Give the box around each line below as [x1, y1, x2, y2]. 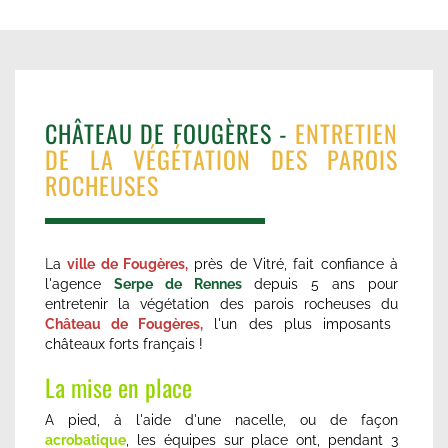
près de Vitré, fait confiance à [188, 255, 399, 272]
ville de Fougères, [67, 255, 189, 272]
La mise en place [45, 368, 192, 405]
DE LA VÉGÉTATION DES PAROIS [45, 140, 398, 177]
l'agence [45, 275, 114, 292]
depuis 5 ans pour [241, 275, 399, 292]
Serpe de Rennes [113, 275, 242, 292]
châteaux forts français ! [45, 335, 207, 352]
